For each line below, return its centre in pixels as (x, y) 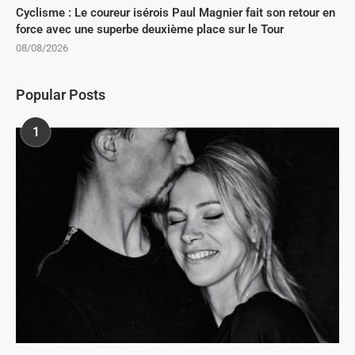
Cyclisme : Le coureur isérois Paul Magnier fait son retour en (176, 13)
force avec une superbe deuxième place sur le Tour (150, 29)
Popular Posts (61, 95)
